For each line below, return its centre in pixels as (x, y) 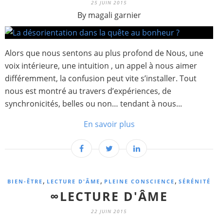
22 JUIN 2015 (109, 211)
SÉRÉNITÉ (195, 181)
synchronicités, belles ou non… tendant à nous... (93, 104)
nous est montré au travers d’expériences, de (88, 91)
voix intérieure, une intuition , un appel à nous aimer (101, 66)
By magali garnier (109, 15)
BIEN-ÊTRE (25, 181)
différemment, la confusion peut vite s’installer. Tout (101, 78)
